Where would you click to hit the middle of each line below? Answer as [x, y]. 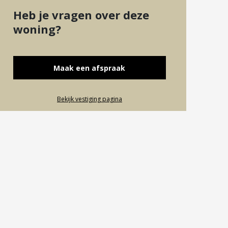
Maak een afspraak [90, 68]
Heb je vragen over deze [81, 15]
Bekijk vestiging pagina [89, 99]
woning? [37, 29]
